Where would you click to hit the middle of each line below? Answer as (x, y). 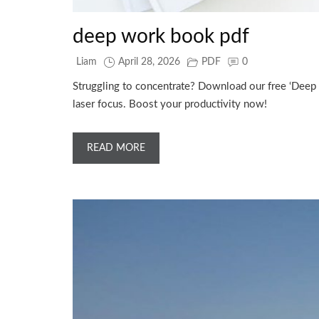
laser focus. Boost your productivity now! (170, 104)
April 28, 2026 (149, 62)
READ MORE (116, 148)
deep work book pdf (161, 36)
